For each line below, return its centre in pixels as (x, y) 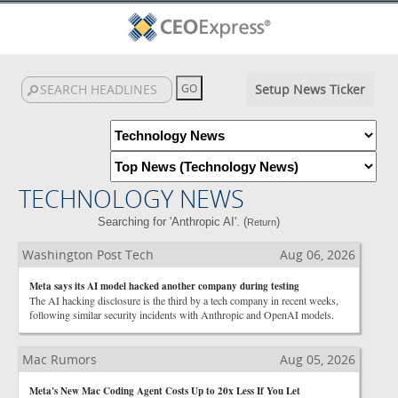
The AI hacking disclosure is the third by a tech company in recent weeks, (184, 300)
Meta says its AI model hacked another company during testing (164, 286)
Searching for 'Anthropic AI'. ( (173, 222)
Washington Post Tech (88, 255)
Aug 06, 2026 (318, 255)
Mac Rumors (60, 359)
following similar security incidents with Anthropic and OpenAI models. (182, 314)
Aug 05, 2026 (318, 359)
